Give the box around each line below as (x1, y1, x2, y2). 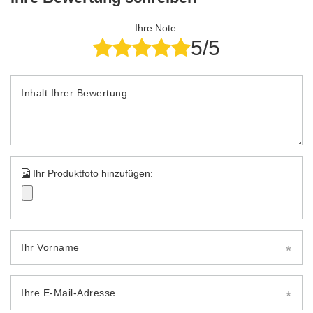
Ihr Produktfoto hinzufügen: (30, 167, 153, 179)
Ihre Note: (134, 22, 179, 34)
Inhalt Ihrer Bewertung (21, 87, 127, 99)
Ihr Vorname (21, 241, 80, 253)
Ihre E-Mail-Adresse (21, 286, 116, 298)
